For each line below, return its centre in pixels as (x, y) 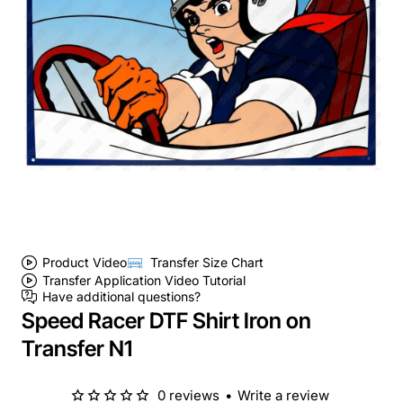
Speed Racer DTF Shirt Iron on (166, 320)
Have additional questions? (121, 297)
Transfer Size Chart (207, 263)
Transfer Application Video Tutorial (144, 280)
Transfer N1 (77, 348)
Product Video (85, 263)
